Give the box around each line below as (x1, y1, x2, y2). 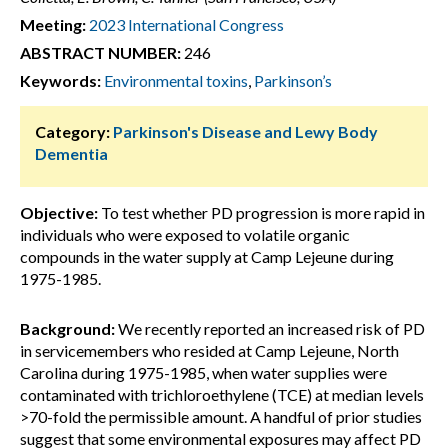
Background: (20, 319, 115, 338)
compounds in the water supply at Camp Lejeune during (20, 247, 394, 266)
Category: (35, 122, 110, 141)
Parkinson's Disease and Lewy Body (113, 122, 378, 141)
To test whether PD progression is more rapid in (98, 203, 425, 222)
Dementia (35, 144, 108, 163)
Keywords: (20, 71, 101, 90)
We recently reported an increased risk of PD (115, 319, 425, 338)
